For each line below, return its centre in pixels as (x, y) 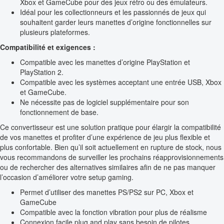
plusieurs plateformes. (55, 32)
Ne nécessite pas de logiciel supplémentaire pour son (104, 102)
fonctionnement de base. (59, 112)
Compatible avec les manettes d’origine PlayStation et (105, 62)
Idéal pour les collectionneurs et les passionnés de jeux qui (113, 12)
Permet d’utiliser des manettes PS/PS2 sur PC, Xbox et (107, 192)
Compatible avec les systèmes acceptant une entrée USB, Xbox (121, 82)
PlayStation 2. (42, 72)
